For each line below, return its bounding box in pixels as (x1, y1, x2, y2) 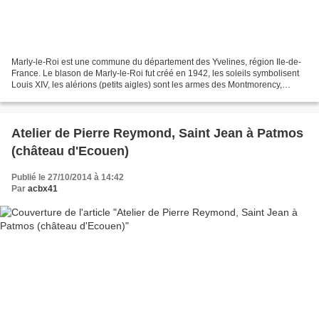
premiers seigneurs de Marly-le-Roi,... (11, 91, 157, 102)
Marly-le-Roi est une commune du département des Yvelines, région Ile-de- (11, 57, 301, 68)
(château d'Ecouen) (11, 144, 129, 159)
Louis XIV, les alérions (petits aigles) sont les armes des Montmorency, (11, 80, 282, 90)
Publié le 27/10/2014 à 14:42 (11, 172, 124, 183)
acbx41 (28, 184, 58, 194)
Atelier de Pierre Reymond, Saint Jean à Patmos (11, 126, 303, 141)
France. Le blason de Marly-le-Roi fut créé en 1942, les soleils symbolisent (11, 68, 299, 79)
